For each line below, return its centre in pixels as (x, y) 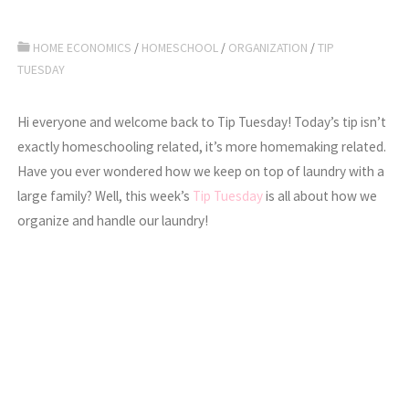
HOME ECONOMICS (83, 48)
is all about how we (320, 196)
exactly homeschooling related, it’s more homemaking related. (202, 147)
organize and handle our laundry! (113, 221)
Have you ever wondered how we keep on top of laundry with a (201, 172)
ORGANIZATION (268, 48)
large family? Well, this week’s (105, 196)
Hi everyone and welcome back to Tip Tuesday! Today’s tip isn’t (202, 122)
